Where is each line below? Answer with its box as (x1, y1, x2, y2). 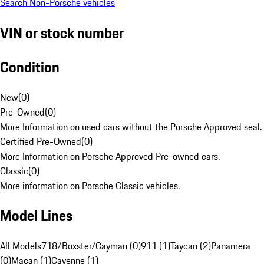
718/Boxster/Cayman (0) (41, 239, 141, 253)
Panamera (211, 239, 250, 253)
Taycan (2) (170, 239, 211, 253)
